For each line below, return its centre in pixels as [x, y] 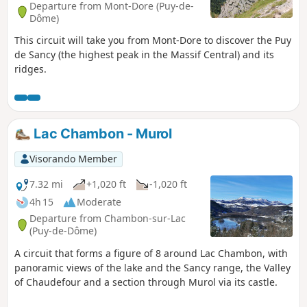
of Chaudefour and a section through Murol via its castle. [146, 282]
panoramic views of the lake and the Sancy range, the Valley [152, 267]
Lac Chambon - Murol [101, 134]
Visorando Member [73, 159]
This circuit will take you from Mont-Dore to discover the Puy [153, 40]
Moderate [99, 202]
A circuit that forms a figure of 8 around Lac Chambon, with [151, 253]
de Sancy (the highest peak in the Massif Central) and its [144, 55]
